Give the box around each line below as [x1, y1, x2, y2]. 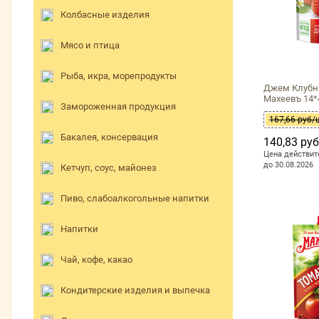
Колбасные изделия [61, 9, 150, 20]
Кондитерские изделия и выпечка [61, 284, 210, 296]
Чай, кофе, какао [61, 253, 132, 265]
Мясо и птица [61, 39, 120, 51]
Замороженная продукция [61, 100, 176, 112]
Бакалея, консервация [61, 131, 158, 142]
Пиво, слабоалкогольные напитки [61, 192, 209, 204]
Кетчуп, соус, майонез [61, 162, 157, 173]
